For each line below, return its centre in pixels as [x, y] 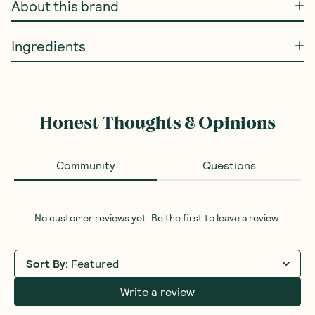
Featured [95, 263]
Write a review [157, 291]
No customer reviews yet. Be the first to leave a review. [157, 218]
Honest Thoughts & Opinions [157, 123]
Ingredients [49, 46]
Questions [229, 165]
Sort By [46, 263]
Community [86, 165]
